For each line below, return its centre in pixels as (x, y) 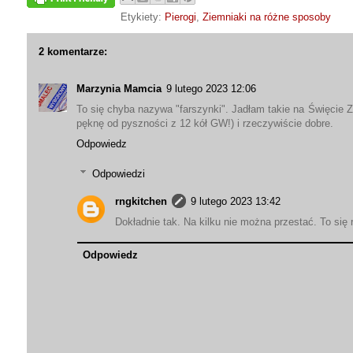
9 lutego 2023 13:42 (236, 201)
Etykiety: (142, 17)
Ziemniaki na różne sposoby (266, 17)
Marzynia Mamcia (119, 88)
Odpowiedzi (118, 173)
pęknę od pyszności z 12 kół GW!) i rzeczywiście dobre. (205, 123)
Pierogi (180, 17)
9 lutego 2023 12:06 (211, 88)
